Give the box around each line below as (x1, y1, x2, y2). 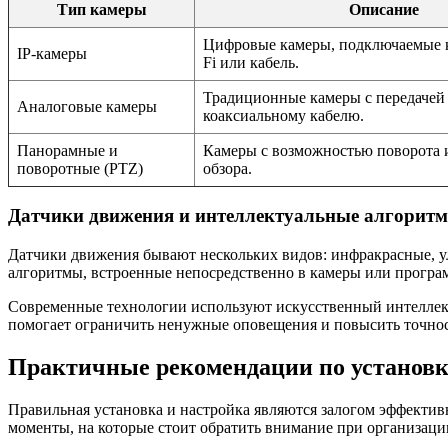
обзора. (203, 159, 252, 177)
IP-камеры (17, 44, 87, 62)
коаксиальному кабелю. (203, 106, 364, 124)
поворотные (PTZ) (17, 159, 143, 177)
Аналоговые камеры (17, 97, 157, 115)
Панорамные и (17, 141, 118, 159)
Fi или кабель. (203, 53, 299, 71)
